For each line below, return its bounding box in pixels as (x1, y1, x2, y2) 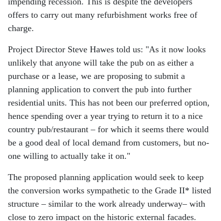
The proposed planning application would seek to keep (8, 172, 204, 183)
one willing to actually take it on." (8, 151, 133, 161)
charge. (8, 23, 34, 34)
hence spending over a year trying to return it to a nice (8, 111, 203, 121)
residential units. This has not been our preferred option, (8, 98, 210, 108)
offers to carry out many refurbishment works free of (8, 10, 197, 20)
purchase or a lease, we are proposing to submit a (8, 71, 185, 81)
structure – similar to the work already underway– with (8, 199, 205, 209)
